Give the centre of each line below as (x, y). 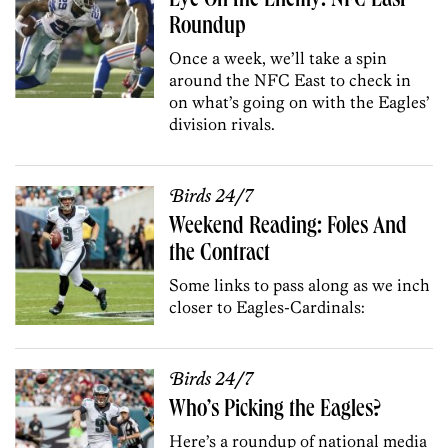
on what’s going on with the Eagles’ (300, 101)
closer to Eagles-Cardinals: (267, 306)
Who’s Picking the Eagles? (275, 410)
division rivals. (222, 123)
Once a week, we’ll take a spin (278, 57)
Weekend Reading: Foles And (288, 227)
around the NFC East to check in (290, 79)
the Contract (220, 254)
